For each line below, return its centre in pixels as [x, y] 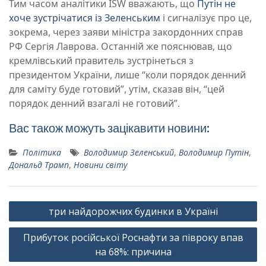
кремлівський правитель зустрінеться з [101, 61]
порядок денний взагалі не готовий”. [94, 104]
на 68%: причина [133, 252]
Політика [42, 153]
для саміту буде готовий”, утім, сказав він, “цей [117, 89]
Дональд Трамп [39, 165]
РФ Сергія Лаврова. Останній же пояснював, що [121, 47]
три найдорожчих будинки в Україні [133, 212]
